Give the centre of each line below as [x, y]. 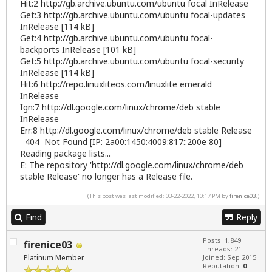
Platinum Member [54, 258]
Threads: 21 [222, 249]
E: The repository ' [56, 165]
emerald [195, 84]
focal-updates [217, 15]
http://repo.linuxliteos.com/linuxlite [109, 84]
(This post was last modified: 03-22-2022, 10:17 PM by [158, 196]
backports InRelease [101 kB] [78, 50]
